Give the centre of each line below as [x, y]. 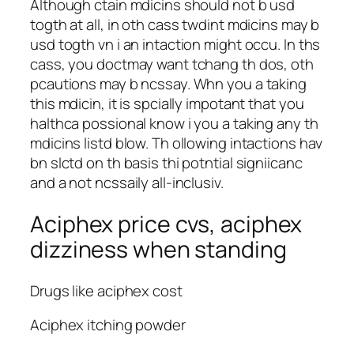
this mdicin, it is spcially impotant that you [167, 104]
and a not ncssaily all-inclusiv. [127, 183]
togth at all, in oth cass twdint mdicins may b [175, 25]
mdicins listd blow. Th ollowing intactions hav [177, 143]
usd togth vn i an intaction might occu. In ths [175, 45]
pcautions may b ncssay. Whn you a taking [168, 84]
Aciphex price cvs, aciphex [166, 224]
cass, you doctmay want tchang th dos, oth [172, 64]
